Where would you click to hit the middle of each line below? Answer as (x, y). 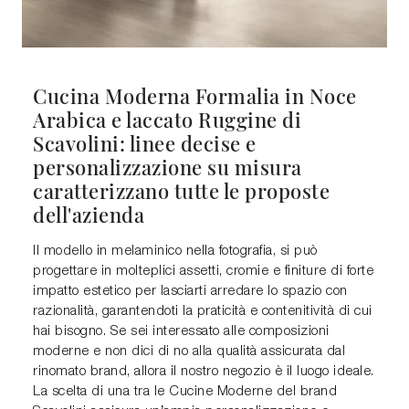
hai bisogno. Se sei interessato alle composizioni (181, 332)
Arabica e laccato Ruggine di (167, 120)
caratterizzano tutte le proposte (181, 191)
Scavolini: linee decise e (145, 143)
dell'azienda (89, 215)
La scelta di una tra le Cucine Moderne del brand (185, 392)
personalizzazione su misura (168, 167)
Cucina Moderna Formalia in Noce (195, 96)
